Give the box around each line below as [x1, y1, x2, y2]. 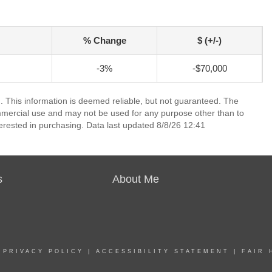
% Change [83, 35, 126, 46]
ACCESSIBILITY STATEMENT [96, 248, 229, 254]
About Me [112, 173, 160, 185]
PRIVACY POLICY [3, 248, 84, 254]
